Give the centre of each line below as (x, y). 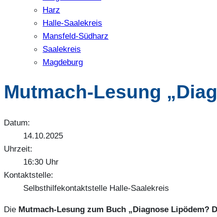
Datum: (17, 123)
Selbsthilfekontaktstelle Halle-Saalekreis (96, 188)
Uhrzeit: (18, 149)
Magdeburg (63, 62)
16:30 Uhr (41, 162)
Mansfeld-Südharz (76, 36)
